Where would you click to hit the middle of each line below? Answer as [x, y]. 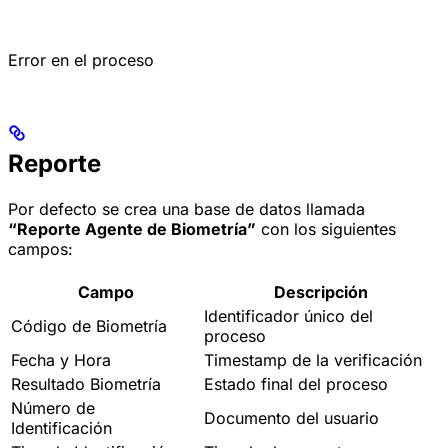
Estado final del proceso [296, 383]
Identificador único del [288, 315]
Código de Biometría [89, 325]
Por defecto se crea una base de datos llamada [186, 208]
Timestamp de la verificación [313, 359]
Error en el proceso [81, 59]
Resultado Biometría [86, 383]
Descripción [320, 291]
